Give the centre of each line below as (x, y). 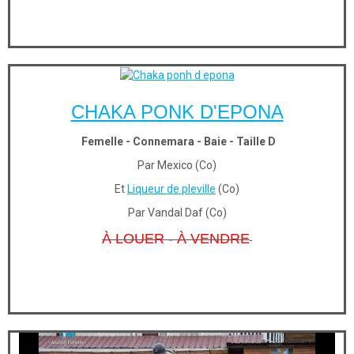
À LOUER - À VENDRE (176, 238)
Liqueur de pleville (171, 188)
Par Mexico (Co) (177, 165)
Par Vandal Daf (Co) (177, 212)
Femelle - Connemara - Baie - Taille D (177, 141)
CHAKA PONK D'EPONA (177, 111)
